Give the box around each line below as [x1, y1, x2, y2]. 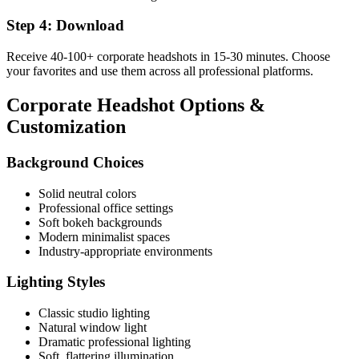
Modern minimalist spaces [38, 229, 170, 244]
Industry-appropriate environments [38, 244, 212, 258]
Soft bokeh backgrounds [38, 215, 162, 229]
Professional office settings [38, 200, 173, 215]
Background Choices [6, 153, 143, 171]
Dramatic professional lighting [38, 335, 191, 349]
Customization [6, 116, 126, 138]
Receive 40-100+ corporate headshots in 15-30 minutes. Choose [6, 50, 330, 64]
